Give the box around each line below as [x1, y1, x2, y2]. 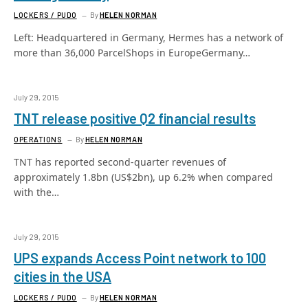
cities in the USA [14, 268, 111, 285]
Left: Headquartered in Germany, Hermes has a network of [14, 31, 283, 44]
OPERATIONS [14, 135, 63, 144]
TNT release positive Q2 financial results [14, 110, 256, 126]
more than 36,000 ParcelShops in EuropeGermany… [14, 46, 250, 59]
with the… [14, 186, 59, 199]
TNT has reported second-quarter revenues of [14, 155, 226, 168]
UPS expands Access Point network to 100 [14, 250, 266, 266]
